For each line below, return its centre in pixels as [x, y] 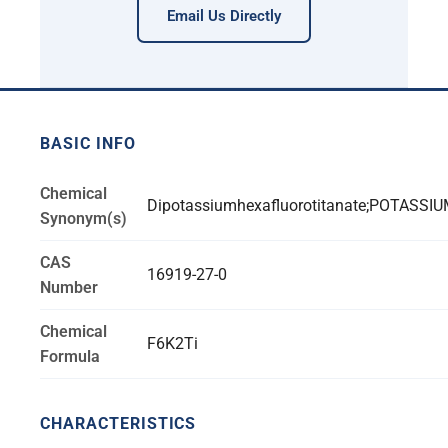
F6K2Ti [172, 344]
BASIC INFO [88, 144]
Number [69, 288]
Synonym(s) [83, 219]
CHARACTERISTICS [118, 424]
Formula [70, 357]
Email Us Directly [224, 16]
